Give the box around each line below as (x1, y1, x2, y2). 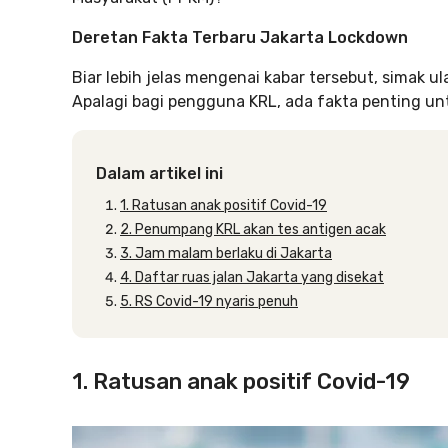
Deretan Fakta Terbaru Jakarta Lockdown (72, 28, 408, 47)
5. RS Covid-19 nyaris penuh (120, 293, 298, 310)
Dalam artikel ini (96, 164, 223, 183)
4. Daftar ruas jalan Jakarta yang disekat (120, 269, 384, 286)
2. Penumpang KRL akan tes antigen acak (120, 221, 386, 238)
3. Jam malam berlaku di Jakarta (120, 245, 332, 262)
